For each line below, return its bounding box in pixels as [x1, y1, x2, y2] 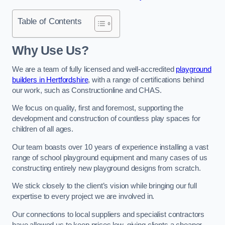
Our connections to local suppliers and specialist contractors [12, 210, 205, 218]
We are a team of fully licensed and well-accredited [12, 65, 176, 73]
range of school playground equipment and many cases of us [12, 153, 207, 162]
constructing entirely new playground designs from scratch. [12, 164, 201, 172]
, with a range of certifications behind [88, 75, 204, 84]
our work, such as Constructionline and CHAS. [12, 86, 162, 94]
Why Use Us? [12, 44, 88, 58]
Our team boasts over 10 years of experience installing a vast [12, 143, 209, 151]
